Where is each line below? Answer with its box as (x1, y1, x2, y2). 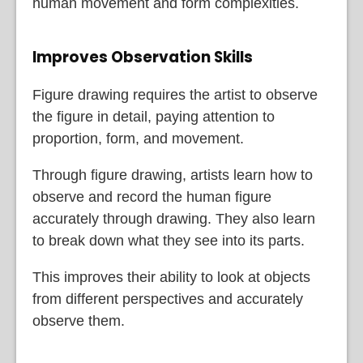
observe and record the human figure (32, 189, 271, 206)
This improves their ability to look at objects (32, 269, 310, 286)
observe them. (32, 313, 125, 330)
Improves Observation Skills (32, 46, 253, 69)
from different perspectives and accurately (32, 291, 303, 308)
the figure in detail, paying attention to (32, 109, 275, 126)
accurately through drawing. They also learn (32, 211, 315, 228)
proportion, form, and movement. (32, 130, 244, 147)
